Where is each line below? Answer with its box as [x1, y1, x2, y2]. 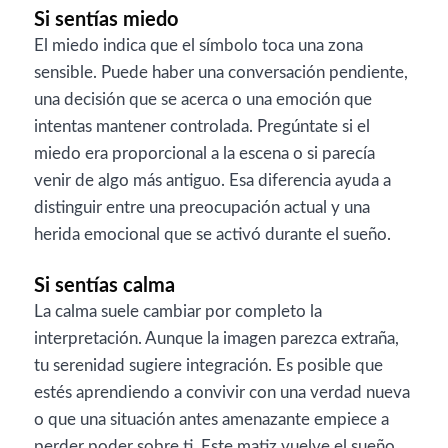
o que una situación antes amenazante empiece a [34, 410, 389, 428]
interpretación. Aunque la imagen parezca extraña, [34, 329, 399, 347]
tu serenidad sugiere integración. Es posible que [34, 356, 383, 374]
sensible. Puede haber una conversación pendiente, [34, 64, 408, 81]
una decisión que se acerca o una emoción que [34, 91, 372, 108]
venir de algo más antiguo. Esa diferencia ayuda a [34, 172, 391, 189]
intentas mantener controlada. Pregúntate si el [34, 118, 370, 135]
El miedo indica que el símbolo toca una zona [34, 37, 363, 54]
